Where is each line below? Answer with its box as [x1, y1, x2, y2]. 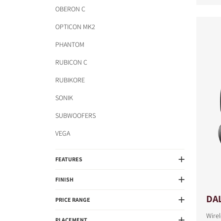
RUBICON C [55, 58, 87, 67]
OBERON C [55, 4, 85, 13]
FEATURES [55, 155, 82, 163]
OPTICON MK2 [55, 22, 95, 31]
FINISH [55, 176, 74, 183]
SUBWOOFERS [55, 111, 96, 120]
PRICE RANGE [55, 196, 90, 203]
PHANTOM [55, 40, 84, 49]
